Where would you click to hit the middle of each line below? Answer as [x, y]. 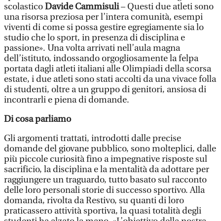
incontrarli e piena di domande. [67, 100]
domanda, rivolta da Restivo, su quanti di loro [94, 201]
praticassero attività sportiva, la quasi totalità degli [103, 211]
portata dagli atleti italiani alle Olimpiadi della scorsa [108, 69]
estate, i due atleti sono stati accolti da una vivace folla [110, 79]
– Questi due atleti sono [167, 7]
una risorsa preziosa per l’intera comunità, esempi [103, 17]
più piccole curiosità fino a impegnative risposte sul [106, 159]
